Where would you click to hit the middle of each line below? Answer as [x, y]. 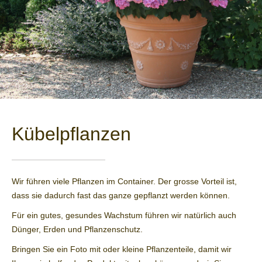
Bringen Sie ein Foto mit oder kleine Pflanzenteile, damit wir [122, 249]
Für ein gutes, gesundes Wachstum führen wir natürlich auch [124, 216]
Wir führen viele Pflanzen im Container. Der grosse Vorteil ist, [124, 182]
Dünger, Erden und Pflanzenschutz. [77, 230]
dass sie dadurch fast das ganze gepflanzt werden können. [121, 196]
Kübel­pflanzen [71, 134]
